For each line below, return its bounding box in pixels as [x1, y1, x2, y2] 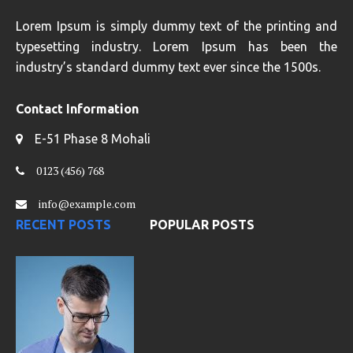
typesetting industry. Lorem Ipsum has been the [16, 39, 337, 54]
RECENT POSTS [16, 217, 111, 232]
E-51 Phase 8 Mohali [35, 132, 150, 147]
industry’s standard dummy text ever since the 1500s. [16, 60, 321, 75]
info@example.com [39, 196, 136, 212]
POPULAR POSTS [150, 217, 255, 232]
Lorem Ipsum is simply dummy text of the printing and [16, 19, 337, 34]
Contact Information [16, 102, 139, 117]
